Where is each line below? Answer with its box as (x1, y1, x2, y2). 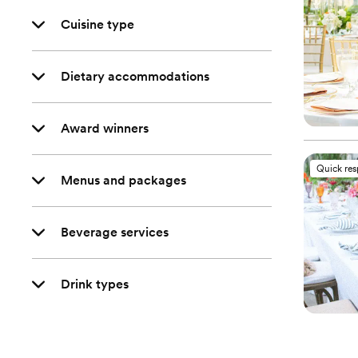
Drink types (61, 276, 129, 292)
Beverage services (61, 225, 169, 240)
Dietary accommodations (61, 69, 209, 84)
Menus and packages (61, 173, 186, 188)
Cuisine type (61, 17, 134, 32)
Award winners (61, 121, 149, 136)
